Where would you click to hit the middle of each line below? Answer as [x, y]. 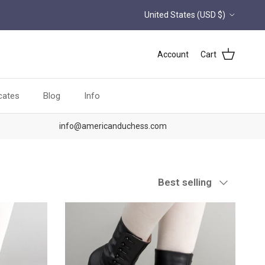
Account [173, 54]
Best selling [185, 182]
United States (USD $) [185, 14]
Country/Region [173, 9]
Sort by [173, 177]
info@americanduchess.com [113, 126]
